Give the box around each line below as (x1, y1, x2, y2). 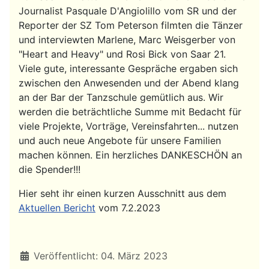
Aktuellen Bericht (19, 202, 95, 214)
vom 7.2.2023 (95, 202, 160, 214)
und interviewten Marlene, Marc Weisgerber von (19, 34, 235, 46)
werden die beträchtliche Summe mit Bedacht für (19, 106, 241, 118)
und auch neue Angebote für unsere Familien (19, 134, 221, 147)
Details (18, 249, 50, 262)
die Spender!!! (19, 163, 80, 176)
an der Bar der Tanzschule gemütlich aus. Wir (19, 91, 223, 104)
